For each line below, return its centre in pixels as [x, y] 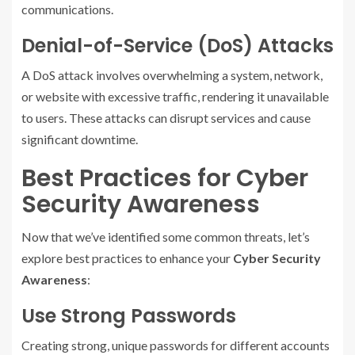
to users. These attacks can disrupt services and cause [166, 118]
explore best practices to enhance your [127, 258]
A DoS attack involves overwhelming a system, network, [172, 75]
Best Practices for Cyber [165, 178]
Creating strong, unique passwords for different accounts [176, 345]
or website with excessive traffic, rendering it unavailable [175, 96]
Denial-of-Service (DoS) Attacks [177, 46]
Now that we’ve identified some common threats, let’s [166, 237]
